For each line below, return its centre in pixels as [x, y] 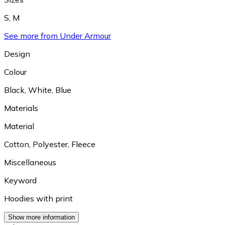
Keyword [20, 180]
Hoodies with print [38, 198]
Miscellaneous [30, 162]
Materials [21, 108]
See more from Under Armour [58, 35]
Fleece [83, 144]
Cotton [17, 144]
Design [17, 53]
